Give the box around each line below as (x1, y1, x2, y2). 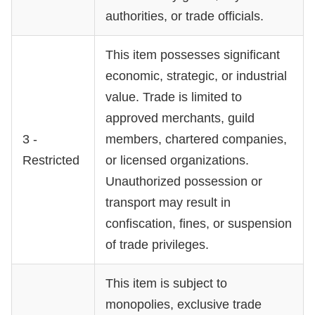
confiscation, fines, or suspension (105, 216, 292, 231)
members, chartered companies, (105, 131, 287, 147)
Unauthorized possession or (105, 174, 262, 189)
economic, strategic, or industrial (105, 68, 287, 84)
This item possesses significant (105, 47, 280, 63)
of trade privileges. (105, 237, 209, 252)
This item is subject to (105, 276, 227, 291)
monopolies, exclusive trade (105, 297, 262, 312)
